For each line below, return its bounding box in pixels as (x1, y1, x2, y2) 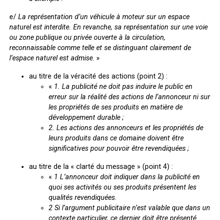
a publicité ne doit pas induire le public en (65, 82, 192, 91)
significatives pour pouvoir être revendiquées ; (48, 144, 189, 153)
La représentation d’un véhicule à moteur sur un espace (18, 12, 190, 21)
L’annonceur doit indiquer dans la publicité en (57, 172, 200, 181)
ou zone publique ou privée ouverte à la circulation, (9, 33, 165, 42)
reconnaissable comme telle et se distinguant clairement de (9, 43, 191, 52)
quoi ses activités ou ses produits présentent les (48, 183, 196, 192)
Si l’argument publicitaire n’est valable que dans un (52, 203, 210, 212)
